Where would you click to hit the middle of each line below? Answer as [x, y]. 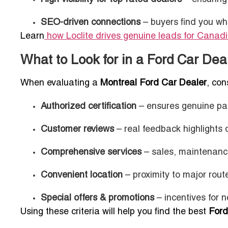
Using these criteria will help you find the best [115, 212]
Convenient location [82, 175]
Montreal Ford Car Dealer [153, 83]
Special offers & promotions [97, 198]
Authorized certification [89, 106]
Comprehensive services [91, 152]
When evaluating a [60, 83]
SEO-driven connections [91, 22]
